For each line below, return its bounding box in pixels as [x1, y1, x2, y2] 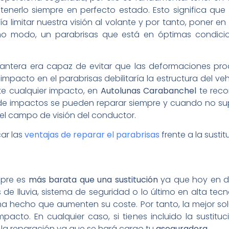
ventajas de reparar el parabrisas [25, 129, 159, 141]
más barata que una [28, 173, 112, 186]
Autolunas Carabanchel [100, 84, 197, 97]
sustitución [114, 173, 158, 186]
